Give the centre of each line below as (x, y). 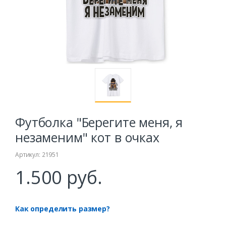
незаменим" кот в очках (87, 137)
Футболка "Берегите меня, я (99, 122)
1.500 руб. (59, 178)
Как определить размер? (63, 209)
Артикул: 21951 (37, 155)
